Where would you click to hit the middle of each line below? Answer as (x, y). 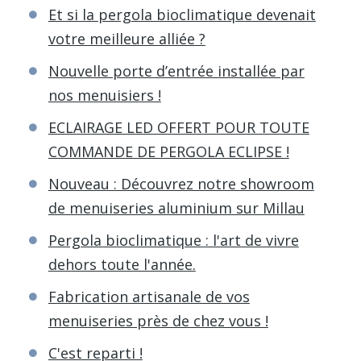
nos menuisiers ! (104, 95)
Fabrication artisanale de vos (149, 296)
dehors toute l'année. (122, 264)
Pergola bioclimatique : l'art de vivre (173, 240)
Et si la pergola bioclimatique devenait (182, 14)
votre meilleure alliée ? (127, 38)
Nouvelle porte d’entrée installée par (176, 71)
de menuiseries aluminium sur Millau (176, 207)
